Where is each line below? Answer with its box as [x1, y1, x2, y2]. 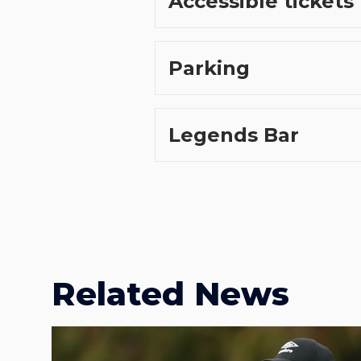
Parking [168, 56, 250, 81]
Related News [52, 274, 289, 314]
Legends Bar [168, 123, 299, 147]
